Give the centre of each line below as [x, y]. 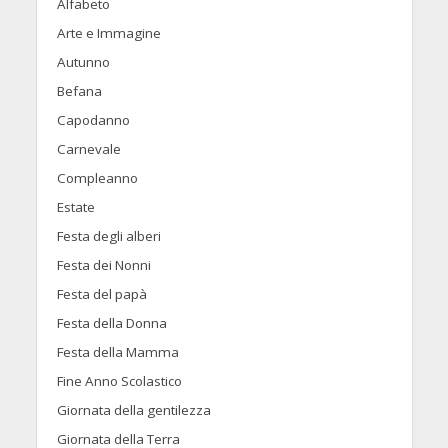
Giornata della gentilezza [133, 409]
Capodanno [93, 119]
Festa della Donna [111, 322]
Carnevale [88, 148]
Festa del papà [101, 293]
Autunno [83, 61]
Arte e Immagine [108, 32]
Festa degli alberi [108, 235]
